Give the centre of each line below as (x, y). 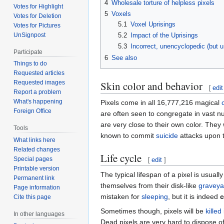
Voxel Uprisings (153, 24)
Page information (37, 188)
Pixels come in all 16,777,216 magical (161, 102)
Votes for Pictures (37, 25)
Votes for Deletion (38, 16)
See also (124, 57)
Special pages (33, 159)
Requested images (39, 83)
